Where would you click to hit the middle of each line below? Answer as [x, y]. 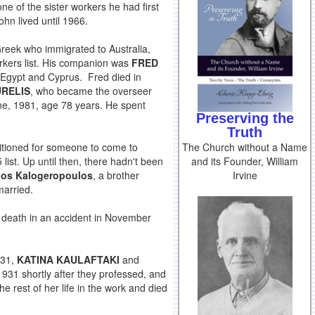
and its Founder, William [245, 161]
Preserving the [245, 118]
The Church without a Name [245, 147]
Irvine [245, 175]
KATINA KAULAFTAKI [68, 260]
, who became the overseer [91, 91]
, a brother [116, 175]
